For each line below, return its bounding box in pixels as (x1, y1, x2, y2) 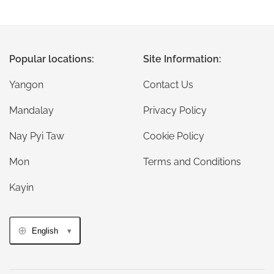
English (32, 226, 58, 235)
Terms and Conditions (143, 156, 241, 168)
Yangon (9, 79, 43, 91)
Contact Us (143, 79, 193, 91)
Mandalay (9, 105, 54, 116)
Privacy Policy (143, 105, 207, 116)
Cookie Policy (143, 130, 204, 142)
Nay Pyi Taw (9, 130, 64, 142)
